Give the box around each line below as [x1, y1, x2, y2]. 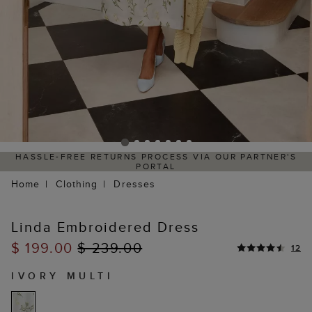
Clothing [56, 177, 98, 192]
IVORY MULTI [11, 269, 114, 283]
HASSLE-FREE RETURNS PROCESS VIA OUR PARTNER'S [15, 150, 297, 163]
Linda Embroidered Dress [11, 217, 199, 237]
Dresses [114, 177, 156, 192]
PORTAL [136, 160, 176, 173]
